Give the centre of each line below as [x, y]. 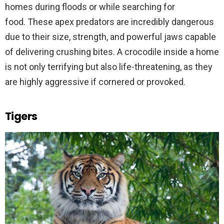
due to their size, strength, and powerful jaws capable [110, 37]
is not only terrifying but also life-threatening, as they [109, 67]
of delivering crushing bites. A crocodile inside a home [112, 52]
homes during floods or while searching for [90, 7]
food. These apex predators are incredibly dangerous [109, 22]
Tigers [21, 116]
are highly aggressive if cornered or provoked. [95, 82]
